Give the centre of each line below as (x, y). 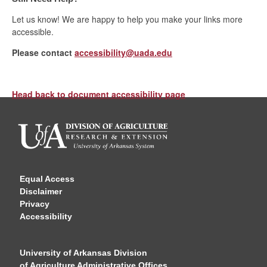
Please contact (42, 52)
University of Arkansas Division (84, 252)
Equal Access (47, 178)
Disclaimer (41, 191)
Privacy (35, 204)
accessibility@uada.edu (123, 52)
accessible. (34, 31)
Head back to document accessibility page (99, 94)
